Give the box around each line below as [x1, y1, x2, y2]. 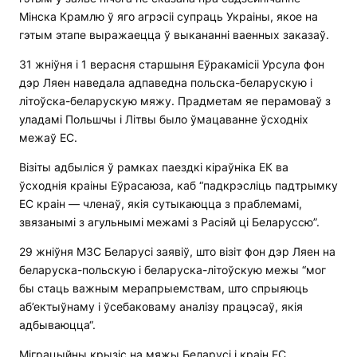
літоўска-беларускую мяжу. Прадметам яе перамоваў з [19, 94, 331, 108]
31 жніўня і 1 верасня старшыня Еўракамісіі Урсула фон [19, 57, 324, 72]
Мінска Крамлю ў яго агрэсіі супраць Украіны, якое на [19, 10, 318, 24]
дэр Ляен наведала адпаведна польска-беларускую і [19, 76, 312, 90]
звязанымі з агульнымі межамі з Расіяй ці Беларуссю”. [19, 215, 320, 229]
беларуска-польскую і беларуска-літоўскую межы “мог [19, 263, 326, 277]
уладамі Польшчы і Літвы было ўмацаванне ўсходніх [19, 112, 308, 127]
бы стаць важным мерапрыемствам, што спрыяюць [19, 281, 308, 296]
